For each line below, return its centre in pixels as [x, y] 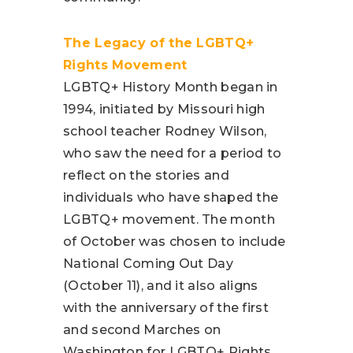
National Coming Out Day [148, 264]
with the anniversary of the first [166, 308]
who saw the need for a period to [173, 154]
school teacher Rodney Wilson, [165, 132]
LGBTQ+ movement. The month [169, 220]
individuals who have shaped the [171, 198]
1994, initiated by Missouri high [164, 110]
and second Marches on [142, 330]
